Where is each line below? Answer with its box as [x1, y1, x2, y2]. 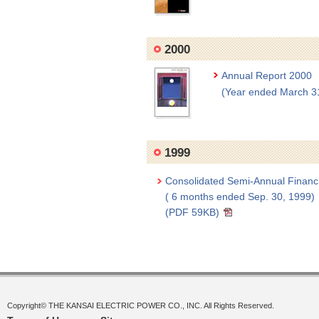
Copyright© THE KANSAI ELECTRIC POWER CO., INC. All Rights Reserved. [7, 300, 274, 310]
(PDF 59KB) [165, 206, 219, 218]
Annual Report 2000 [221, 70, 312, 81]
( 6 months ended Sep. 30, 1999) [165, 191, 315, 202]
